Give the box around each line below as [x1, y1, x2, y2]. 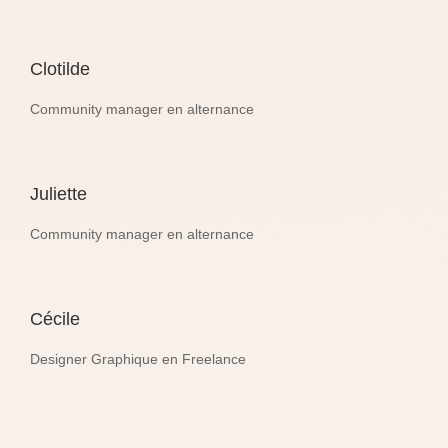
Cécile [30, 308, 80, 329]
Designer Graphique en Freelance [30, 350, 246, 367]
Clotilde [30, 58, 90, 79]
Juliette [30, 183, 87, 204]
